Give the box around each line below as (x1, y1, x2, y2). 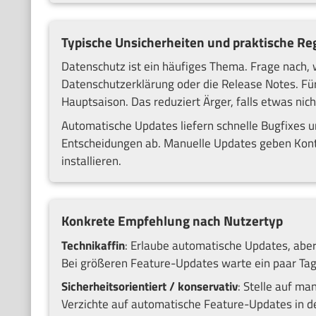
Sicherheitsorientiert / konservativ (61, 277, 238, 296)
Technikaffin (61, 236, 125, 255)
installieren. (61, 151, 121, 170)
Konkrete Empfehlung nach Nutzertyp (61, 211, 283, 231)
